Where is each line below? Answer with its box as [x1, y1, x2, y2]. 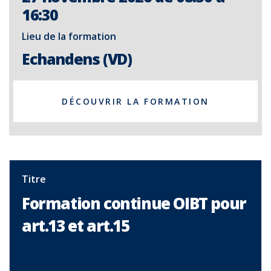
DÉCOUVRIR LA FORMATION [62, 96, 209, 107]
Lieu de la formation [22, 30, 116, 43]
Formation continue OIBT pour [22, 192, 246, 214]
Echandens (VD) [22, 48, 132, 69]
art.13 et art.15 [22, 215, 129, 237]
